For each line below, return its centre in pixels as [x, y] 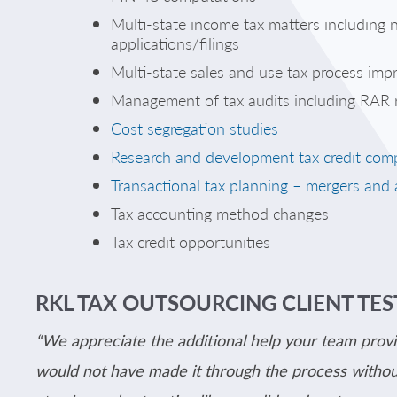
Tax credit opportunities [191, 241]
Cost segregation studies [195, 128]
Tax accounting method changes [220, 213]
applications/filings [175, 43]
